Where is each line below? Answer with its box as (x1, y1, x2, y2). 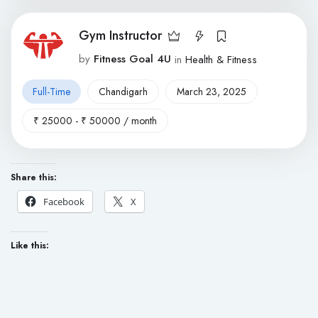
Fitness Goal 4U (94, 51, 171, 67)
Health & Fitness (185, 51, 257, 67)
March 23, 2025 (177, 84, 246, 99)
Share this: (11, 170, 57, 184)
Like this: (11, 238, 49, 252)
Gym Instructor (79, 26, 162, 45)
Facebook (43, 194, 84, 208)
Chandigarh (99, 84, 148, 99)
